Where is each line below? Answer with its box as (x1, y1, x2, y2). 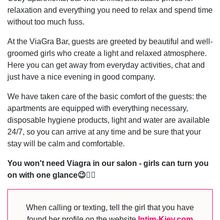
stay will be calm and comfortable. (7, 139, 125, 148)
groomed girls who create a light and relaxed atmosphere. (7, 49, 207, 58)
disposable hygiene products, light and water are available (7, 116, 210, 125)
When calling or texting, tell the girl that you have (26, 203, 194, 212)
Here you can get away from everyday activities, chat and (7, 61, 205, 70)
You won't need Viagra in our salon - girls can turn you (7, 159, 209, 168)
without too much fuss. (7, 18, 84, 27)
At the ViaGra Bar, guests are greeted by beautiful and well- (7, 37, 213, 46)
